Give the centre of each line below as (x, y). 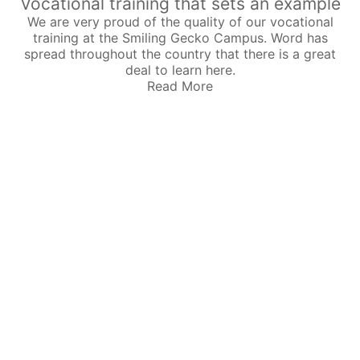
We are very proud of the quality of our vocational (180, 21)
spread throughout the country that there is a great (180, 53)
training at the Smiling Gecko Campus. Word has (180, 37)
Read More (180, 86)
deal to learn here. (180, 70)
